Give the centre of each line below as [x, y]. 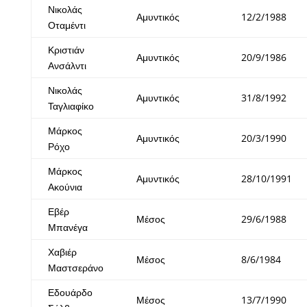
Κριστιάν [66, 50]
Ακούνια [65, 187]
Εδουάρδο [70, 293]
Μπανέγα [67, 228]
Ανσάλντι [67, 66]
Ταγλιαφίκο [71, 106]
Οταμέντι [66, 25]
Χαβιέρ [62, 252]
